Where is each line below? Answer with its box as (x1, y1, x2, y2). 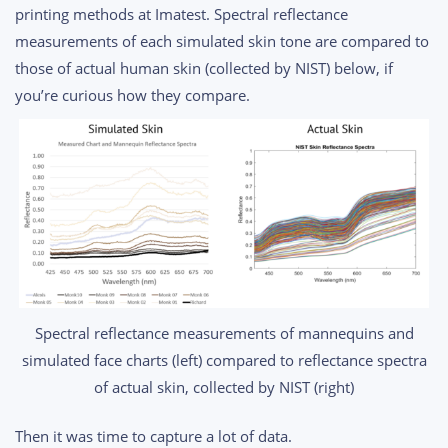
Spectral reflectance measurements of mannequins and (34, 322, 414, 343)
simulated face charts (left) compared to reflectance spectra (21, 349, 427, 370)
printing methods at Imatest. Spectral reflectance (15, 3, 348, 24)
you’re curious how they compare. (15, 84, 254, 105)
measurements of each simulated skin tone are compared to (15, 30, 429, 51)
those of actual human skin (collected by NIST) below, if (15, 57, 393, 78)
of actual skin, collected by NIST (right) (94, 376, 354, 397)
